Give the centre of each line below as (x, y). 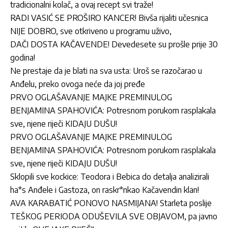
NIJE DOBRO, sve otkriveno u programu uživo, (91, 31)
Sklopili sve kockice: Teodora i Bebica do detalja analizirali (110, 176)
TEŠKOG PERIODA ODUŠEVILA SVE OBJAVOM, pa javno (114, 216)
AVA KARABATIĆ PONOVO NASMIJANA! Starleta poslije (111, 203)
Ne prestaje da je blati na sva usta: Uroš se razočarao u (106, 70)
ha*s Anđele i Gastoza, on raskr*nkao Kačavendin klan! (105, 190)
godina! (23, 57)
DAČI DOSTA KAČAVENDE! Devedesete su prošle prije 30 (114, 44)
